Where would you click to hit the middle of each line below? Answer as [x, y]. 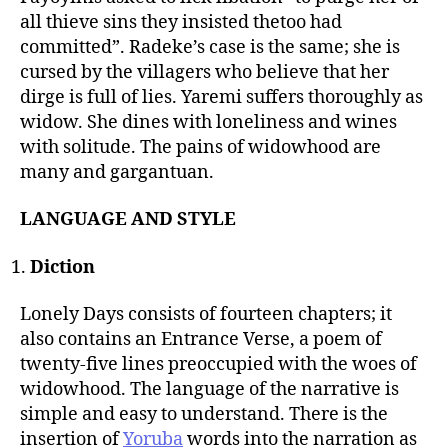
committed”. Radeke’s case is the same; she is [210, 47]
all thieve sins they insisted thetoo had [181, 22]
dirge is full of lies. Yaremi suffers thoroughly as [221, 97]
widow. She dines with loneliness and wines [208, 122]
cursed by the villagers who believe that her [204, 72]
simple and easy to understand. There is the [204, 414]
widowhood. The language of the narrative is [209, 389]
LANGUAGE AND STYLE [128, 219]
